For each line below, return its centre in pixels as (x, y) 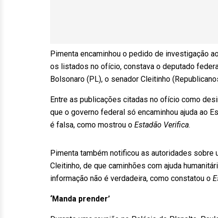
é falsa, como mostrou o (92, 125)
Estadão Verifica (162, 125)
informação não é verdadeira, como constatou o (131, 178)
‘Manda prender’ (80, 199)
